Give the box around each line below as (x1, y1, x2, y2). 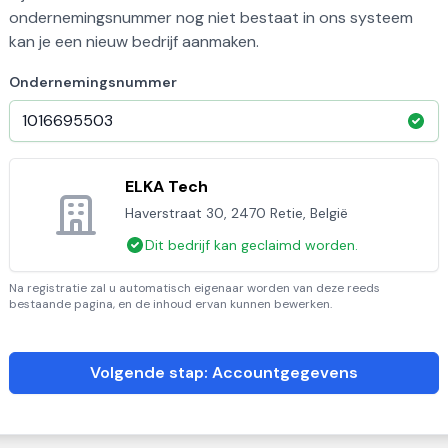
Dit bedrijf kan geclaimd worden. (145, 236, 358, 254)
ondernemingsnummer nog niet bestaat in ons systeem (9, 7, 413, 28)
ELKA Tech (125, 176, 208, 197)
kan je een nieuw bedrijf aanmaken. (9, 31, 259, 52)
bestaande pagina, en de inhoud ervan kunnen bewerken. (9, 296, 332, 312)
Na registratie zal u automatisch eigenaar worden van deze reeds (9, 280, 380, 296)
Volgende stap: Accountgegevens (90, 362, 358, 383)
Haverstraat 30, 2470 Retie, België (125, 204, 348, 222)
